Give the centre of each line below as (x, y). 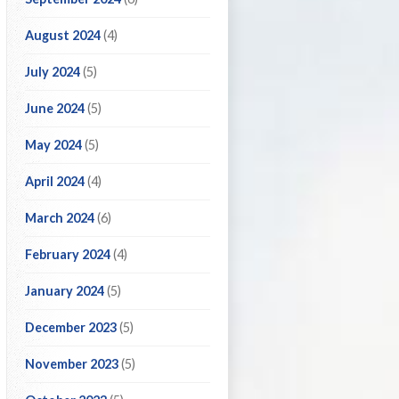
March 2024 (60, 218)
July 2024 (53, 72)
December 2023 (71, 327)
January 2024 (65, 291)
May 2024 (53, 145)
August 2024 (63, 35)
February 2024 (68, 254)
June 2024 (55, 108)
